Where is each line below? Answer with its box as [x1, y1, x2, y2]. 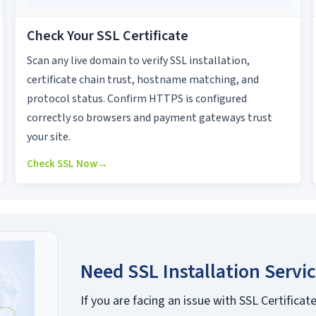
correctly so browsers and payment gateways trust [26, 110, 272, 126]
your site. [26, 129, 71, 145]
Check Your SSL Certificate [26, 26, 188, 47]
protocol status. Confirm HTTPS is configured [26, 91, 247, 107]
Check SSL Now [26, 157, 97, 172]
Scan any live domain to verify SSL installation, [26, 53, 250, 69]
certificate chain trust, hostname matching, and [26, 72, 259, 88]
